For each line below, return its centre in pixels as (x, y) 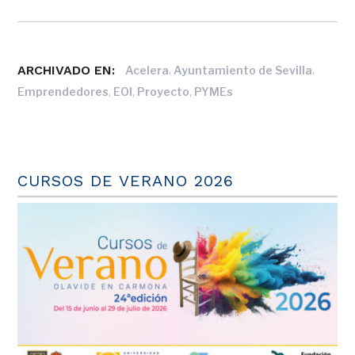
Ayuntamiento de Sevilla (243, 70)
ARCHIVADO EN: (67, 70)
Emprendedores (63, 91)
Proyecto (164, 91)
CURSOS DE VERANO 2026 (126, 180)
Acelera (147, 70)
